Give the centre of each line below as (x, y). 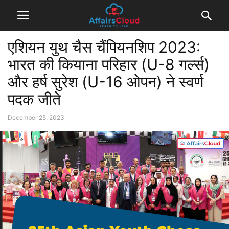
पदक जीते (34, 99)
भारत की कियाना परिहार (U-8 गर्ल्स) (109, 64)
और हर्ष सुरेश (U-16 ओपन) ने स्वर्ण (106, 82)
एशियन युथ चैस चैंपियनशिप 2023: (104, 47)
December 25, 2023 (36, 117)
